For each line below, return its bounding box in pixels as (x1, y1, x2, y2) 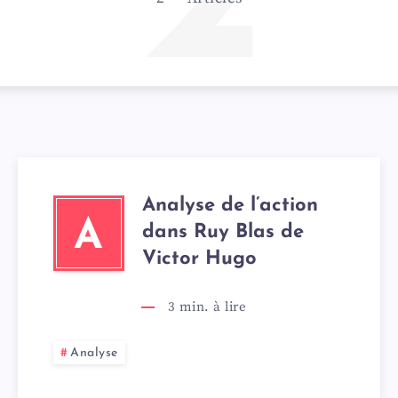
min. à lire (175, 298, 247, 315)
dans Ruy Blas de (141, 222, 304, 243)
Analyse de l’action (141, 195, 318, 216)
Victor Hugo (141, 249, 257, 269)
